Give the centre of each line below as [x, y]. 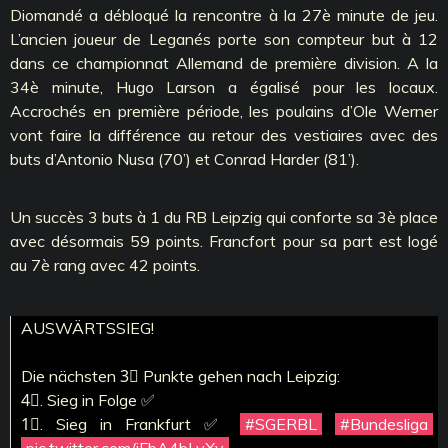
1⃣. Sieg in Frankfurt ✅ [130, 423]
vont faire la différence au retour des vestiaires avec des [224, 134]
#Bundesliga [384, 423]
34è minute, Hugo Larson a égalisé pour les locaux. [224, 86]
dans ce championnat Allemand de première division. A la [224, 62]
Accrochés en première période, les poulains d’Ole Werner [224, 110]
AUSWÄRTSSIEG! [87, 327]
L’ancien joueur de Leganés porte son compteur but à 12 [224, 38]
